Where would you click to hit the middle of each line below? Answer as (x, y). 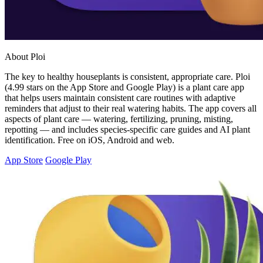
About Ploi (25, 57)
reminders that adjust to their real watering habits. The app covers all (131, 109)
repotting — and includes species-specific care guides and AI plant (127, 130)
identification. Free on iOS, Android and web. (90, 140)
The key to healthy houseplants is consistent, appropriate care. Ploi (127, 77)
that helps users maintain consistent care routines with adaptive (120, 98)
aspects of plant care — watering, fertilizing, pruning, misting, (119, 119)
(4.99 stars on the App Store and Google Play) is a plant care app (124, 87)
